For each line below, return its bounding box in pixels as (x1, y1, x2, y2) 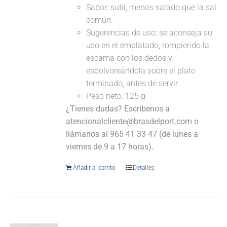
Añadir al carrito (73, 164, 116, 172)
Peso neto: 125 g (86, 91, 146, 101)
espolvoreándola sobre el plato (86, 66, 196, 76)
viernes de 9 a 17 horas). (66, 142, 154, 152)
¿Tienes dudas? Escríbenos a (66, 104, 170, 114)
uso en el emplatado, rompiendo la (86, 41, 210, 51)
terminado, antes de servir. (86, 79, 180, 89)
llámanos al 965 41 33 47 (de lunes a (66, 129, 199, 139)
